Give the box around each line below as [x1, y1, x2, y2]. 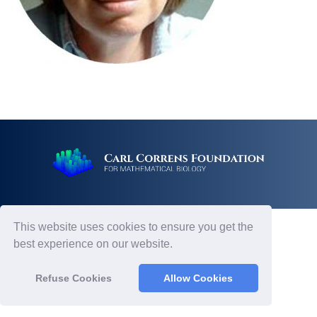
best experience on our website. [13, 238, 176, 250]
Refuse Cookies [35, 272, 112, 284]
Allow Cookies [163, 272, 234, 284]
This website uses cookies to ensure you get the [13, 221, 254, 234]
